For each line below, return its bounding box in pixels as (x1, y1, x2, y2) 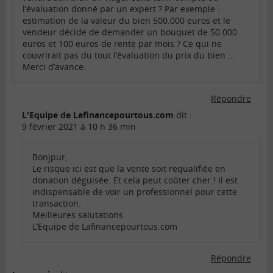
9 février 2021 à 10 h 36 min (22, 121, 136, 133)
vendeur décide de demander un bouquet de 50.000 (23, 26, 237, 38)
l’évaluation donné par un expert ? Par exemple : (23, 3, 220, 15)
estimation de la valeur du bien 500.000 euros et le (23, 15, 230, 27)
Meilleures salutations (32, 209, 123, 221)
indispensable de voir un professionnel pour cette (32, 186, 237, 198)
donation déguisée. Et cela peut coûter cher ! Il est (32, 174, 238, 186)
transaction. (32, 197, 81, 210)
